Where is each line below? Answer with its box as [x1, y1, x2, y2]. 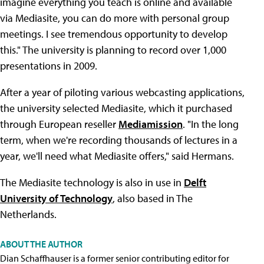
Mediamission [118, 117, 183, 131]
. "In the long [183, 117, 239, 131]
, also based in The [113, 192, 193, 205]
